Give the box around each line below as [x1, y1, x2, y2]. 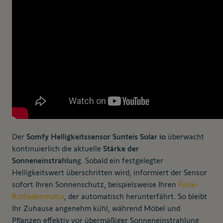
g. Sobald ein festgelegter [77, 156, 163, 165]
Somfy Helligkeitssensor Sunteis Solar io [26, 132, 166, 141]
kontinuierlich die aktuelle [12, 144, 103, 153]
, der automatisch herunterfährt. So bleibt [64, 192, 207, 201]
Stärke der [103, 144, 139, 153]
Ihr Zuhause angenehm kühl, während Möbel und [12, 204, 180, 213]
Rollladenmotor [12, 192, 64, 201]
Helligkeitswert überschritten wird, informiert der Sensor [12, 168, 207, 177]
